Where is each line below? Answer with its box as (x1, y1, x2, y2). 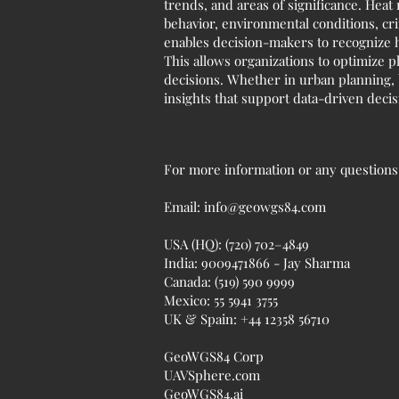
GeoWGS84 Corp (164, 347, 264, 365)
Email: (164, 198, 204, 216)
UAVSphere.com (164, 366, 260, 384)
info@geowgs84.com (204, 198, 326, 216)
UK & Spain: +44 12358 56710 (164, 310, 330, 328)
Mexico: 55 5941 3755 (164, 291, 278, 309)
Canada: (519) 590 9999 (164, 273, 295, 290)
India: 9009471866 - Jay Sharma (164, 254, 350, 272)
